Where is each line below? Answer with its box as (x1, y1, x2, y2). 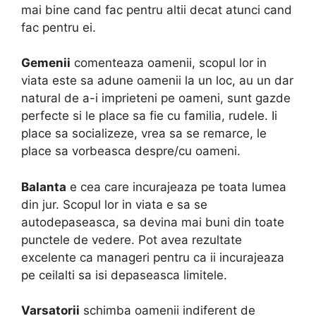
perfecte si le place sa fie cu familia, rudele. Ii (21, 109, 277, 123)
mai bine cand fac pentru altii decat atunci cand (21, 2, 292, 17)
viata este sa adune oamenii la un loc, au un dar (21, 73, 293, 88)
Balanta (21, 179, 66, 194)
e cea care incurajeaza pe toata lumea (66, 179, 286, 194)
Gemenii (21, 56, 71, 71)
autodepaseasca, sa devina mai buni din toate (21, 214, 284, 229)
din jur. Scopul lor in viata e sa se (21, 197, 207, 212)
